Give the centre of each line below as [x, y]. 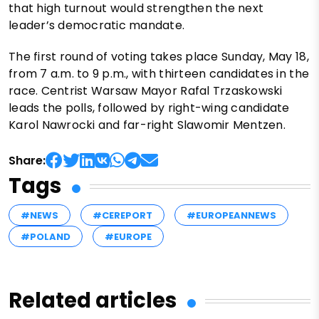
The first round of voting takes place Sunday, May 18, [159, 57]
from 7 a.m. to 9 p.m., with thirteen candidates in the [159, 74]
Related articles [93, 301]
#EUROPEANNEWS [231, 216]
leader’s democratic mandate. [97, 26]
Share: [27, 161]
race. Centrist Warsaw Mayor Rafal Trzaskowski [146, 91]
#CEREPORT [122, 216]
